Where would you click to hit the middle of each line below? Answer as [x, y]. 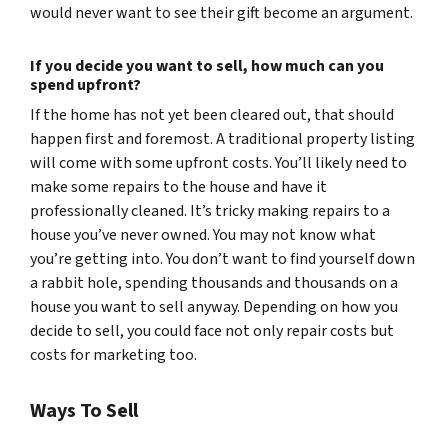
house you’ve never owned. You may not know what [203, 235]
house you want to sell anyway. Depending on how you [214, 307]
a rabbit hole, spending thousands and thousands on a [214, 283]
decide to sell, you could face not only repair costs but [212, 331]
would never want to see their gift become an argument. [221, 13]
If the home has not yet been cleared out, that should [212, 115]
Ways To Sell [84, 411]
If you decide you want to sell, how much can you [207, 66]
